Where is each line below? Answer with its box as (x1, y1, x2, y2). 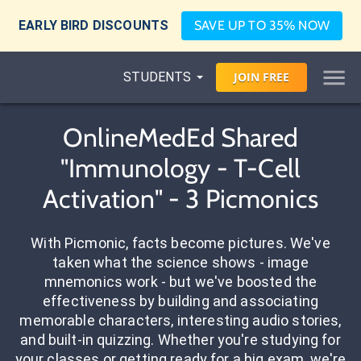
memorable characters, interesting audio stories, (19, 312, 342, 329)
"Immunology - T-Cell (60, 152, 301, 184)
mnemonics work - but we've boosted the (44, 273, 317, 290)
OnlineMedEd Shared (63, 122, 298, 153)
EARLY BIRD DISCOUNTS (19, 18, 169, 33)
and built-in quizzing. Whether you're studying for (20, 331, 341, 348)
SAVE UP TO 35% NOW (194, 18, 330, 33)
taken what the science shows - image (52, 254, 309, 271)
